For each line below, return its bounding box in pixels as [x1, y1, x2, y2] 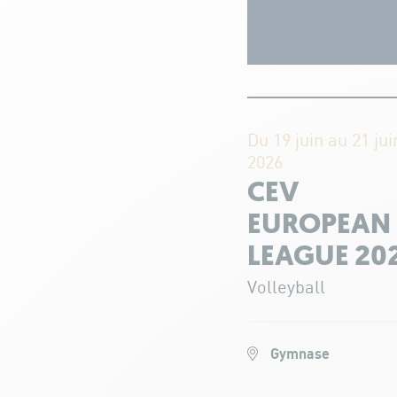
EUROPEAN [246, 212, 391, 241]
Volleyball [246, 279, 325, 299]
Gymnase [266, 346, 330, 363]
